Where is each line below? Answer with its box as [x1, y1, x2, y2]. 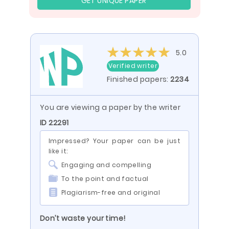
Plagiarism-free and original [61, 188, 161, 197]
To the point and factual [61, 174, 149, 183]
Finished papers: [106, 74, 171, 84]
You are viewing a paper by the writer [40, 102, 181, 112]
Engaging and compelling [61, 161, 152, 169]
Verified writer [108, 61, 158, 70]
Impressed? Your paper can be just [49, 136, 180, 145]
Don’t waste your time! [40, 213, 126, 223]
